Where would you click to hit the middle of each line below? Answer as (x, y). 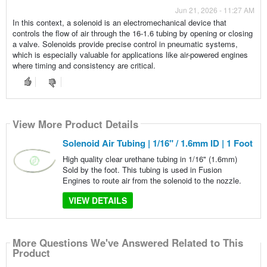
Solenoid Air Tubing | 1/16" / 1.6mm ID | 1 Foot (157, 143)
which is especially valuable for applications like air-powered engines (130, 55)
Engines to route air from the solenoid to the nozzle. (152, 181)
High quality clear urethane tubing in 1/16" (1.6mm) (150, 159)
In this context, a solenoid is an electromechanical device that (119, 23)
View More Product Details (75, 124)
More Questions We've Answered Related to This (128, 243)
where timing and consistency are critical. (84, 66)
